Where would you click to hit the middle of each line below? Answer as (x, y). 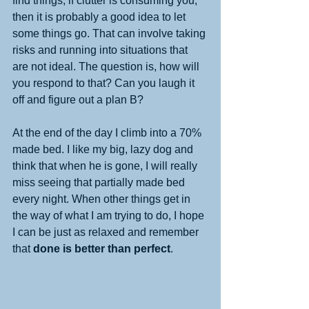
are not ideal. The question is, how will (107, 66)
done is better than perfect (102, 248)
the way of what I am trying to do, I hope (110, 215)
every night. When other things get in (103, 199)
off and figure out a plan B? (78, 99)
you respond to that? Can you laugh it (105, 83)
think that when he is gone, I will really (106, 166)
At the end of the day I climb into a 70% (108, 132)
